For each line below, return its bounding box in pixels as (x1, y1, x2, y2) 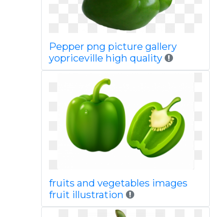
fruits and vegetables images (48, 177, 187, 189)
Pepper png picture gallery (48, 41, 177, 52)
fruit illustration (48, 189, 124, 201)
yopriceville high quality (48, 52, 162, 64)
